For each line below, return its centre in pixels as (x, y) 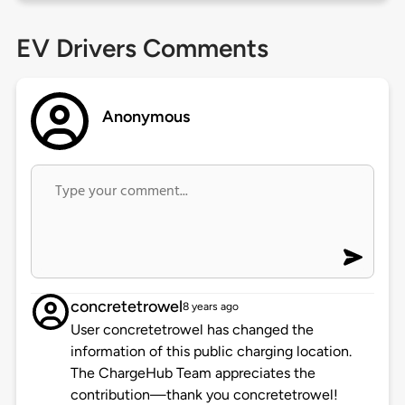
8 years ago (210, 307)
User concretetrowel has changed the (192, 330)
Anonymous (146, 117)
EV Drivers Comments (142, 48)
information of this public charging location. (211, 352)
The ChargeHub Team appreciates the (193, 373)
